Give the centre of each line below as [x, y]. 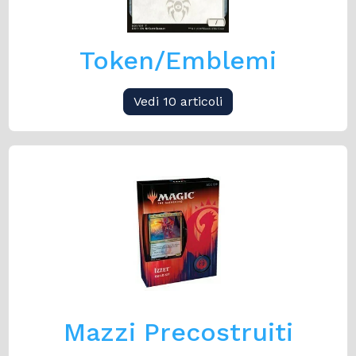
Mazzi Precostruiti [178, 332]
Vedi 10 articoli [178, 101]
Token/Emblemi [178, 60]
